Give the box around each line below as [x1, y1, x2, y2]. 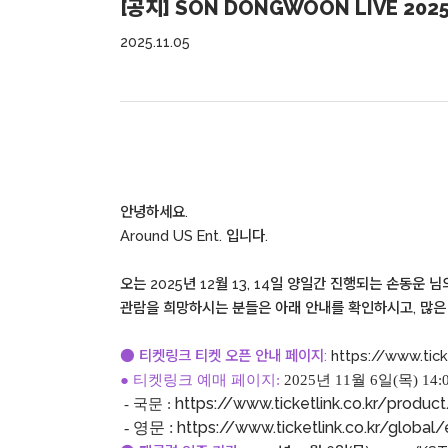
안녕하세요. [120, 203, 192, 220]
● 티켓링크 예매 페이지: [120, 372, 280, 388]
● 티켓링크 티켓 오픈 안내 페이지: [120, 347, 327, 364]
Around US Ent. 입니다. [120, 227, 268, 244]
